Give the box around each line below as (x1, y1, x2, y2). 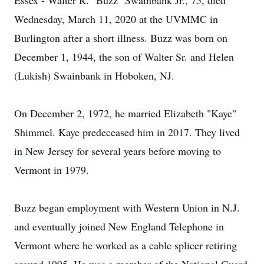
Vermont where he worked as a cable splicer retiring (14, 238, 237, 252)
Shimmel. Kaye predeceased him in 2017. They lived (14, 125, 240, 139)
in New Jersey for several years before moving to (14, 144, 221, 158)
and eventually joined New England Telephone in (14, 219, 224, 233)
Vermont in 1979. (14, 163, 89, 177)
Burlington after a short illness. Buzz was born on (14, 31, 227, 45)
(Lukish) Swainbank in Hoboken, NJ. (14, 68, 174, 82)
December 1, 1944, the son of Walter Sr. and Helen (14, 49, 234, 64)
